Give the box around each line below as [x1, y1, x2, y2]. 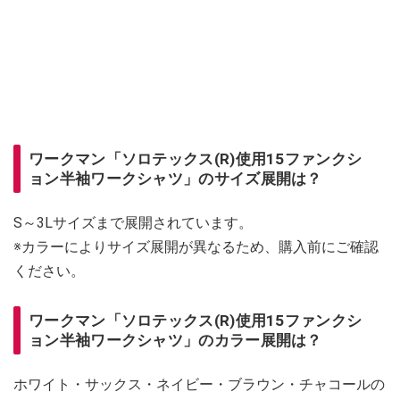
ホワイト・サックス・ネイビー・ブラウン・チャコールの [13, 376, 385, 394]
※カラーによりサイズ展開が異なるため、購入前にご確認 [13, 238, 379, 256]
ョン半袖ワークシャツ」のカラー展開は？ [29, 331, 322, 350]
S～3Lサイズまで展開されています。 [13, 214, 253, 232]
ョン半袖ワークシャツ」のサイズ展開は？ [29, 170, 322, 188]
